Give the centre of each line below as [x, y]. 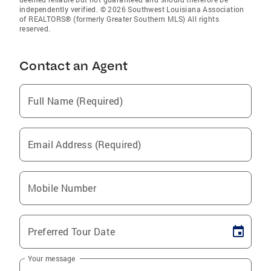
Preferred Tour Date [72, 231]
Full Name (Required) [75, 101]
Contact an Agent [73, 66]
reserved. [35, 28]
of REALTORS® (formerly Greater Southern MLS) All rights [119, 19]
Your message [52, 258]
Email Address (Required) [85, 144]
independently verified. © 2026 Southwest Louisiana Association [132, 9]
